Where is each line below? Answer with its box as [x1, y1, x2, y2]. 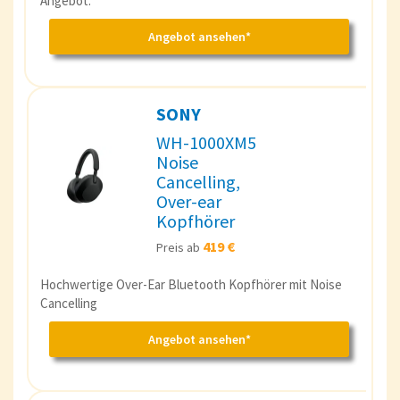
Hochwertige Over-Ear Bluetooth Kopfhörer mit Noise [40, 275, 342, 293]
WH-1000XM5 [156, 130, 256, 154]
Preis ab [156, 238, 203, 255]
